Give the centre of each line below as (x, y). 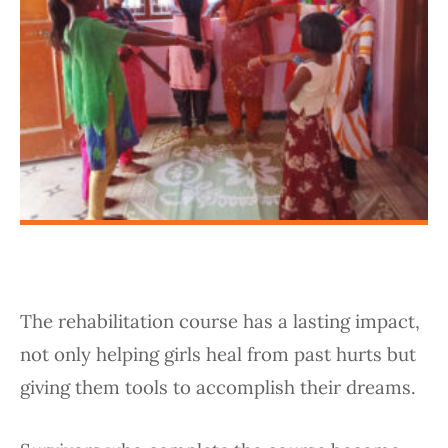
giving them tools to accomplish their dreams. (220, 387)
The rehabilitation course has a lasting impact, (220, 321)
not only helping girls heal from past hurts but (218, 354)
